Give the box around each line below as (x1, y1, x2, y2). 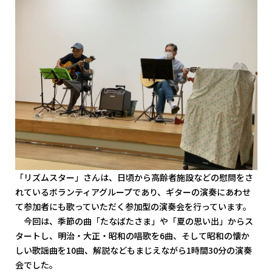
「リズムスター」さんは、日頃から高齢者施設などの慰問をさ (15, 171, 253, 184)
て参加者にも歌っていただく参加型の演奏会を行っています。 (15, 200, 251, 213)
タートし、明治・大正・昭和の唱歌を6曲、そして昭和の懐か (15, 229, 250, 242)
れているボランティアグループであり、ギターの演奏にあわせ (15, 186, 251, 199)
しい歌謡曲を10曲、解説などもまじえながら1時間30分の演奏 (15, 244, 252, 257)
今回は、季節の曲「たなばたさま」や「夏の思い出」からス (15, 215, 253, 228)
